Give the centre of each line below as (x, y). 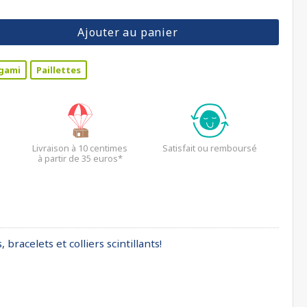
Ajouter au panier (127, 32)
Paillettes (59, 70)
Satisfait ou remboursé (210, 148)
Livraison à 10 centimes (80, 148)
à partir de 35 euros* (80, 158)
